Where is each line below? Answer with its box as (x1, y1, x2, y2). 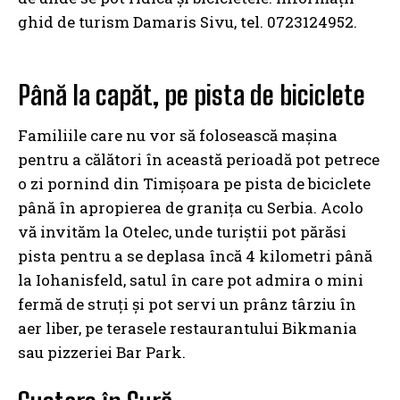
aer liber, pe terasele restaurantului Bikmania (18, 318, 357, 339)
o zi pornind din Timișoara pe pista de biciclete (18, 173, 371, 195)
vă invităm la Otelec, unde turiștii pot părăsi (18, 221, 346, 243)
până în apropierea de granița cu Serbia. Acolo (18, 197, 363, 219)
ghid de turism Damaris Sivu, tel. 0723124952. (18, 12, 357, 33)
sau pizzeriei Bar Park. (18, 342, 186, 363)
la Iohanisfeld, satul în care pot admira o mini (18, 270, 363, 291)
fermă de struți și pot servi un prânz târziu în (18, 294, 356, 315)
